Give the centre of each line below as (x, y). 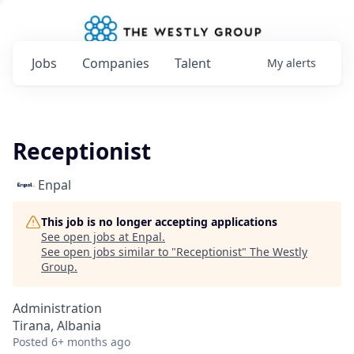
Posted (30, 342)
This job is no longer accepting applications (159, 222)
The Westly (279, 252)
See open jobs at (87, 237)
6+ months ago (91, 342)
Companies (116, 63)
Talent (193, 63)
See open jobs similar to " (109, 252)
